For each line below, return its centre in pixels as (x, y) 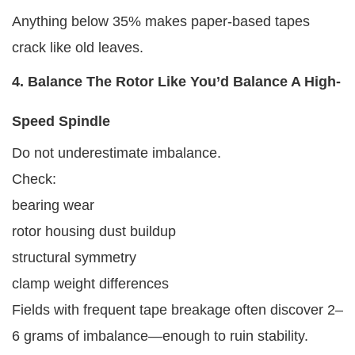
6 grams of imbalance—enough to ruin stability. (160, 336)
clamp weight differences (90, 283)
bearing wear (53, 205)
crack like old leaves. (78, 47)
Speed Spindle (61, 121)
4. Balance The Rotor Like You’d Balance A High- (176, 81)
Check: (34, 179)
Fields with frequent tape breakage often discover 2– (177, 309)
